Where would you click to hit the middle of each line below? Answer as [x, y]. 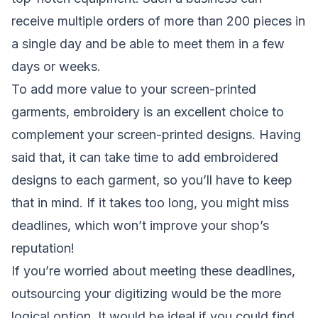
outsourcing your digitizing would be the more [146, 294]
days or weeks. [56, 67]
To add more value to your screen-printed [134, 89]
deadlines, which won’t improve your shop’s [140, 226]
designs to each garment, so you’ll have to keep [152, 180]
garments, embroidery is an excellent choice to [148, 112]
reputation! [43, 248]
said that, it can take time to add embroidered [145, 158]
